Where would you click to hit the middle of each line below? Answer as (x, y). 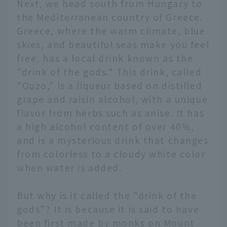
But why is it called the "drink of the (107, 196)
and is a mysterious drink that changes (113, 140)
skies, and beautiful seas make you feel (113, 45)
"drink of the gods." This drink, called (109, 72)
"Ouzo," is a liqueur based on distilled (110, 86)
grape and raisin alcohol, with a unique (112, 99)
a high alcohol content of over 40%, (106, 127)
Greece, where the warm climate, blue (111, 31)
